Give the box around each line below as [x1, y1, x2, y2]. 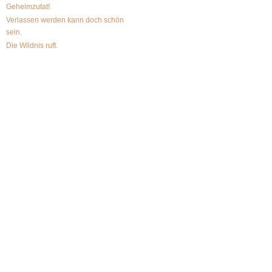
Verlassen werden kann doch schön [6, 16, 124, 24]
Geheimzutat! [6, 2, 50, 11]
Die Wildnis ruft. [6, 41, 58, 50]
